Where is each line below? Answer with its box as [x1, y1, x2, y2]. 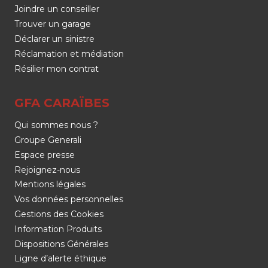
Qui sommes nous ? [14, 120, 98, 131]
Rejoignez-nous [14, 164, 80, 175]
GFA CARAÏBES [14, 96, 109, 111]
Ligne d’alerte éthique [14, 253, 106, 264]
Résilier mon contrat [14, 63, 99, 74]
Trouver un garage [14, 19, 91, 30]
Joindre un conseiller [14, 4, 99, 15]
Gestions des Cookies [14, 209, 103, 220]
